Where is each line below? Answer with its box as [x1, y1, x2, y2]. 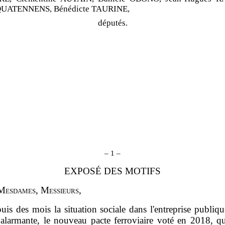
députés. [97, 18, 128, 28]
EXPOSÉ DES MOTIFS [64, 165, 161, 176]
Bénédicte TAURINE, [52, 4, 130, 14]
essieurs [49, 184, 79, 195]
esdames [6, 184, 36, 195]
